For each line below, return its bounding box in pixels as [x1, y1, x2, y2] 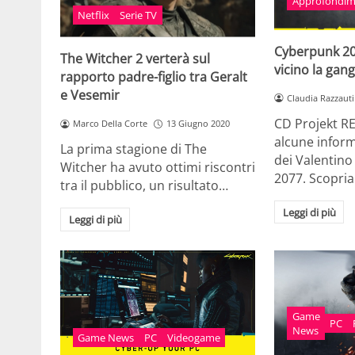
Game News [78, 330, 135, 345]
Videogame [166, 330, 220, 345]
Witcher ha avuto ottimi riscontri [60, 158, 255, 176]
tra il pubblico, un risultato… [60, 177, 228, 194]
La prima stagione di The [60, 140, 207, 158]
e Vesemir [60, 86, 120, 105]
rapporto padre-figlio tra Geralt [60, 68, 247, 86]
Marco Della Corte [72, 117, 147, 130]
